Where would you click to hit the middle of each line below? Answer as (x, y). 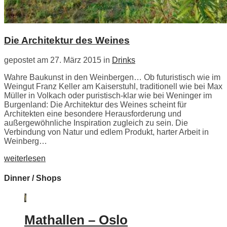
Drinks (124, 60)
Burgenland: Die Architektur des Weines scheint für (95, 104)
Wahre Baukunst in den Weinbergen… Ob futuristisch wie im (112, 77)
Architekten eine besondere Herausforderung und (93, 113)
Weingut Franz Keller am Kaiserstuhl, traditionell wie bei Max (113, 86)
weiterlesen (25, 158)
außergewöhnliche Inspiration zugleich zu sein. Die (96, 123)
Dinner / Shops (33, 178)
